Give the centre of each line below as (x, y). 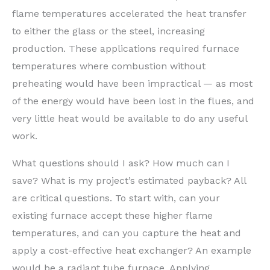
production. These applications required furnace (126, 49)
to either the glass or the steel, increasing (108, 31)
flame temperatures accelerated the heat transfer (129, 14)
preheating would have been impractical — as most (132, 84)
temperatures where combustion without (109, 66)
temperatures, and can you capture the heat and (127, 233)
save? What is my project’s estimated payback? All (129, 181)
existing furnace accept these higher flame (112, 216)
